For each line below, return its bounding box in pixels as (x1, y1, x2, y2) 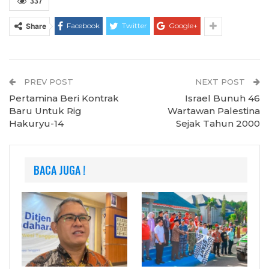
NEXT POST (195, 76, 247, 86)
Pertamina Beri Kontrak (9, 92, 119, 104)
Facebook (67, 20, 100, 30)
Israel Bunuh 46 (185, 92, 260, 104)
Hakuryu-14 (9, 117, 64, 129)
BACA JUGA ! (34, 162, 85, 178)
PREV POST (22, 76, 73, 86)
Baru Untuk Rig (9, 104, 82, 116)
